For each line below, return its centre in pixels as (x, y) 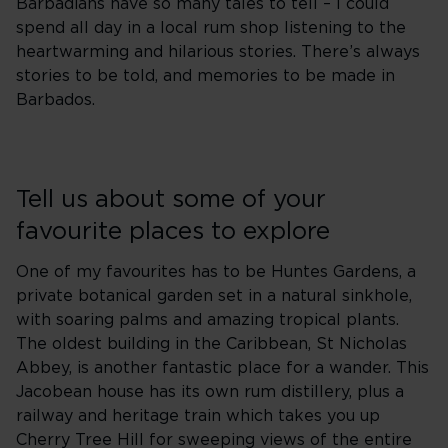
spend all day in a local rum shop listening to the (211, 28)
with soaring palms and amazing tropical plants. (207, 320)
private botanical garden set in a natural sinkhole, (214, 296)
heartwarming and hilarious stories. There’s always (218, 52)
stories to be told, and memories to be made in (205, 76)
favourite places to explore (173, 232)
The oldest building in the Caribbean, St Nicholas (211, 344)
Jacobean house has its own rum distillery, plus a (210, 392)
